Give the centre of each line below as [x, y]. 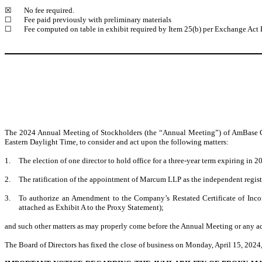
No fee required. [49, 10]
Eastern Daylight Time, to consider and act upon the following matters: [117, 142]
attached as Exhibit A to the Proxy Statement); [91, 207]
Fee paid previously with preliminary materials [98, 20]
